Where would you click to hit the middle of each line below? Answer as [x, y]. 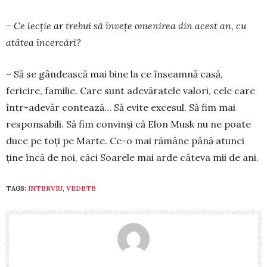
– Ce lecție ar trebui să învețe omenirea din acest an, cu [126, 26]
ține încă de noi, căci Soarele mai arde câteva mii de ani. [132, 158]
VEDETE [81, 189]
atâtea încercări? [44, 43]
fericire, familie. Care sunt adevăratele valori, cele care [131, 91]
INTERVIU [45, 189]
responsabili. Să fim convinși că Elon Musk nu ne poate [128, 124]
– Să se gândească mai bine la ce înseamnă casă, [114, 74]
